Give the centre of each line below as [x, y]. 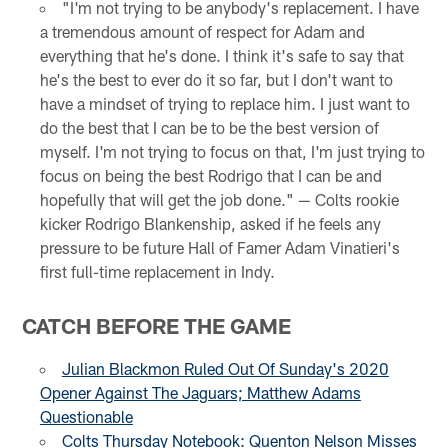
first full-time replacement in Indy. [157, 272]
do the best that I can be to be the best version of [209, 128]
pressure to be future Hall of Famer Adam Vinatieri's [219, 248]
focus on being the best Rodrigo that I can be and [210, 176]
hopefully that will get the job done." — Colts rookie [219, 200]
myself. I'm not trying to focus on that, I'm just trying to [232, 152]
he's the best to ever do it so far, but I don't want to [216, 80]
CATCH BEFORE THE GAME [157, 326]
